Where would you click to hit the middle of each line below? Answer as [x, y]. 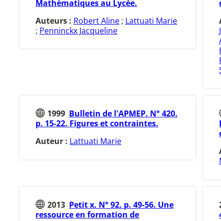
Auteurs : [55, 20]
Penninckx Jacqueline [78, 30]
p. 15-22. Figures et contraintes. [97, 124]
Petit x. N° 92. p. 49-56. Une [121, 205]
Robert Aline [96, 20]
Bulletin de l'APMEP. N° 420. [123, 114]
